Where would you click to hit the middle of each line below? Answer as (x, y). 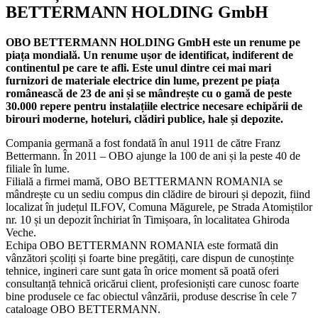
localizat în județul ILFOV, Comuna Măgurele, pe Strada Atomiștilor (159, 207)
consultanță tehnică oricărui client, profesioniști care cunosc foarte (152, 283)
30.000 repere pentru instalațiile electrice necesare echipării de (154, 106)
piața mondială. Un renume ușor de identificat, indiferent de (149, 55)
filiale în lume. (38, 168)
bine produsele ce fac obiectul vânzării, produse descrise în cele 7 (151, 296)
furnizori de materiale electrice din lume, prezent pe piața (143, 80)
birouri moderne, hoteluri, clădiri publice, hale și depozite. (146, 119)
